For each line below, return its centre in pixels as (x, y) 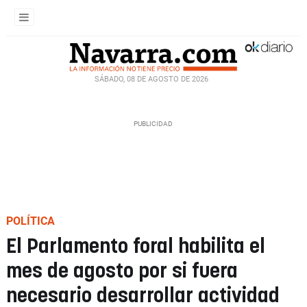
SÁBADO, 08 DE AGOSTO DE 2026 (151, 79)
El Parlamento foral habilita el (136, 247)
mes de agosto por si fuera (122, 272)
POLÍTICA (30, 221)
